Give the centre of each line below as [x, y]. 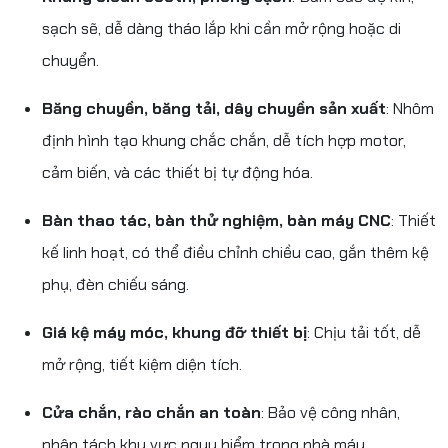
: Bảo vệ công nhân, [330, 412]
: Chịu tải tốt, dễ [364, 332]
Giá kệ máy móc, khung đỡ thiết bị [174, 332]
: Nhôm [410, 108]
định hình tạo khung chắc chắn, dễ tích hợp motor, [224, 140]
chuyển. [70, 60]
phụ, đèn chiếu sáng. [115, 284]
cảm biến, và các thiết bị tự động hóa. [177, 172]
